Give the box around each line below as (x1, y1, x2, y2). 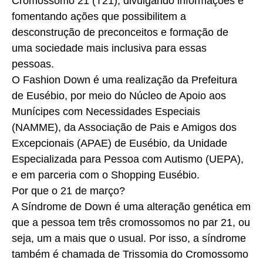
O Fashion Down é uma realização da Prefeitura (12, 73, 237, 86)
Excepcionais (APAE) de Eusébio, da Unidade (12, 137, 227, 149)
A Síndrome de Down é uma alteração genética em (12, 200, 251, 213)
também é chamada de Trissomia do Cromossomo (12, 248, 248, 260)
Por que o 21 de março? (12, 184, 125, 197)
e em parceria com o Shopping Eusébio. (12, 168, 200, 181)
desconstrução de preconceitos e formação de (12, 26, 228, 38)
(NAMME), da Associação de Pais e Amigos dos (12, 121, 237, 133)
